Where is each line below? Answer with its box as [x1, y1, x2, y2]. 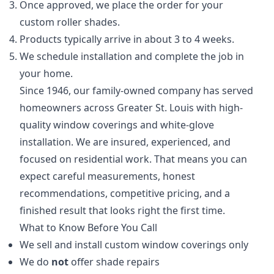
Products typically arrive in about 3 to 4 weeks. [20, 32, 234, 46]
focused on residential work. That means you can [20, 152, 247, 166]
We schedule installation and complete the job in [20, 50, 244, 63]
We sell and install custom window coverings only [20, 238, 248, 251]
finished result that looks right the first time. [20, 204, 225, 217]
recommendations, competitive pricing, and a [20, 187, 230, 200]
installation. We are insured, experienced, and [20, 135, 231, 149]
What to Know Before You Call [20, 221, 157, 234]
